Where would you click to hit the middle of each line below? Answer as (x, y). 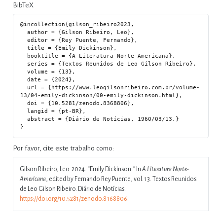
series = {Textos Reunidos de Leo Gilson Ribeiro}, (24, 64)
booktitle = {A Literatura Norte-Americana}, (24, 56)
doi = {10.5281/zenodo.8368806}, (24, 103)
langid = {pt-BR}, (24, 111)
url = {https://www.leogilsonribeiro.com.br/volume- (24, 87)
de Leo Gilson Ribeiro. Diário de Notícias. (73, 189)
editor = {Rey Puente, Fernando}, (24, 40)
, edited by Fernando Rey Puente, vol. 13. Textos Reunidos (121, 179)
